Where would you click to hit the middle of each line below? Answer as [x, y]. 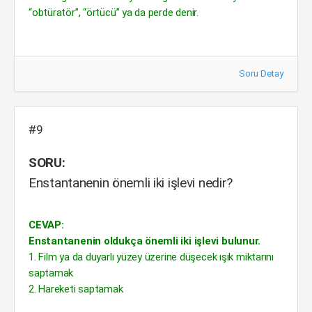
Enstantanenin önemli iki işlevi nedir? [131, 183]
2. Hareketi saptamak [76, 289]
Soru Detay [261, 73]
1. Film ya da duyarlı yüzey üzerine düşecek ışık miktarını [151, 257]
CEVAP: [46, 225]
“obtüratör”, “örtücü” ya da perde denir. [114, 13]
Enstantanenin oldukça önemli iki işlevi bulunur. [145, 241]
